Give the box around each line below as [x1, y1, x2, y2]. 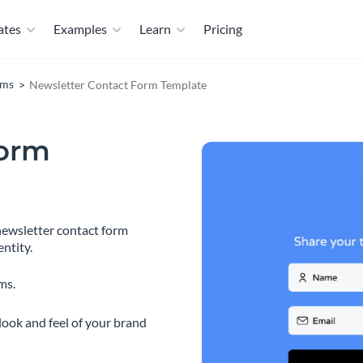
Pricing [203, 21, 242, 36]
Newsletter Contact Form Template [29, 77, 207, 92]
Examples [53, 21, 107, 36]
